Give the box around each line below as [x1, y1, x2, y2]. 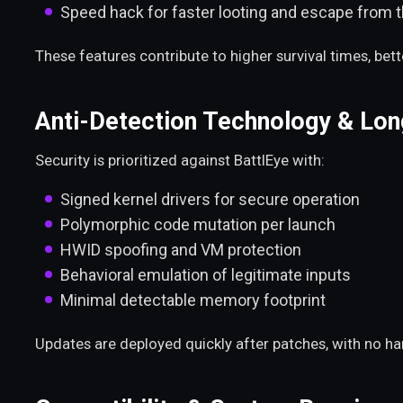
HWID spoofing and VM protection [60, 239, 301, 259]
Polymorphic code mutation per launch [60, 214, 336, 234]
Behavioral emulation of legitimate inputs [60, 264, 351, 284]
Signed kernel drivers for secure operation [60, 189, 360, 209]
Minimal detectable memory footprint [60, 290, 326, 309]
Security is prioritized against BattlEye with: [35, 151, 325, 169]
